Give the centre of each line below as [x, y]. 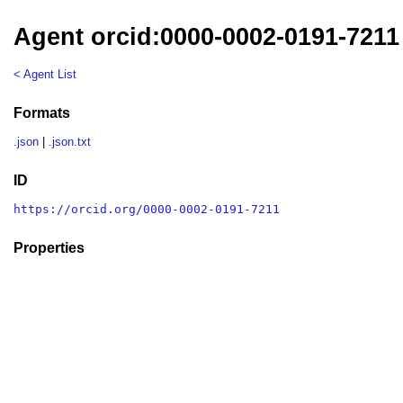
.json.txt [70, 142]
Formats [42, 112]
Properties [49, 247]
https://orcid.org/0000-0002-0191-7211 [147, 210]
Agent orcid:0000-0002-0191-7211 [207, 37]
